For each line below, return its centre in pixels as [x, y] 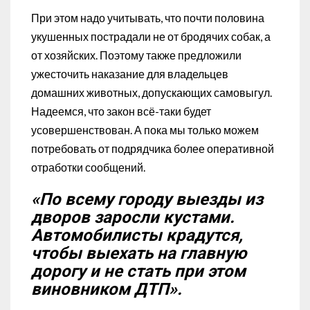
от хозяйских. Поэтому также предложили [136, 55]
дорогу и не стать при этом [138, 271]
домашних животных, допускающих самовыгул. [152, 92]
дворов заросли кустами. [133, 217]
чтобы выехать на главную [139, 253]
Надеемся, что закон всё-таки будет [121, 111]
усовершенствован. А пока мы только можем [145, 129]
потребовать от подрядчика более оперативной [153, 148]
